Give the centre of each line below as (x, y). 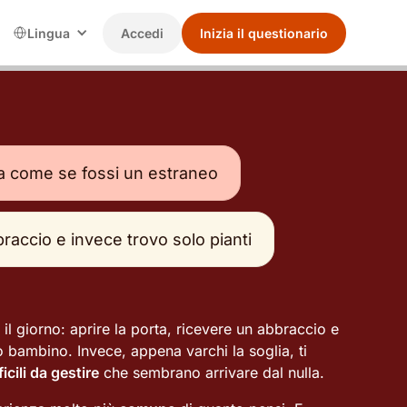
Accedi (142, 33)
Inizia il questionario (263, 33)
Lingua (48, 33)
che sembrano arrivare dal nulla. (211, 372)
